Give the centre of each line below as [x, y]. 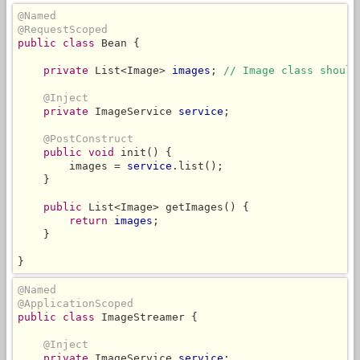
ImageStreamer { [146, 317]
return [88, 220]
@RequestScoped [63, 29]
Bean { [117, 43]
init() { [143, 152]
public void [79, 152]
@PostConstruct [88, 138]
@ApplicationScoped [76, 303]
